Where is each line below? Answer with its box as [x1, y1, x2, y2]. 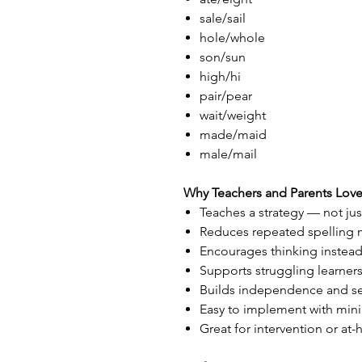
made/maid [200, 127, 267, 142]
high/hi [200, 69, 241, 84]
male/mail [200, 146, 257, 162]
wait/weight [200, 107, 266, 123]
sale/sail [200, 11, 246, 26]
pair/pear [200, 88, 252, 103]
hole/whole [200, 30, 265, 45]
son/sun [200, 49, 246, 65]
